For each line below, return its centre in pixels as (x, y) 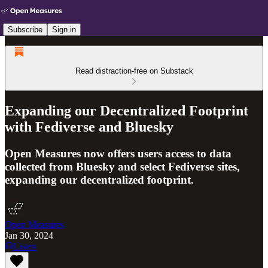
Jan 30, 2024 (29, 235)
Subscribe (25, 29)
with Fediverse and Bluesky (89, 127)
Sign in (64, 29)
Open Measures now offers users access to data (118, 153)
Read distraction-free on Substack (134, 71)
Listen (25, 246)
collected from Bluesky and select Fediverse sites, (122, 166)
